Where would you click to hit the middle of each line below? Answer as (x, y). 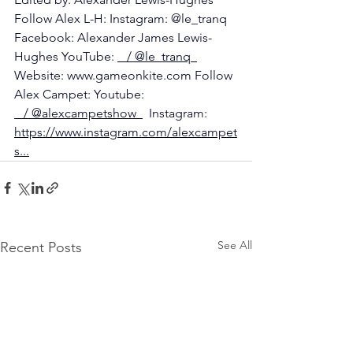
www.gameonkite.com (129, 76)
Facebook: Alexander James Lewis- (113, 38)
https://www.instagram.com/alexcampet (126, 132)
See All (235, 245)
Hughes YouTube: (66, 57)
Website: (41, 76)
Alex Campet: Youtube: (81, 95)
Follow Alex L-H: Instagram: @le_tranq (122, 19)
